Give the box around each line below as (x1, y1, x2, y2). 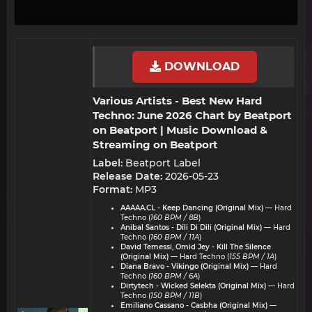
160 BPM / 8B (150, 213, 198, 222)
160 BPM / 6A (150, 272, 198, 281)
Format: (93, 183, 132, 196)
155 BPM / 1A (229, 252, 274, 261)
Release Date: (93, 170, 162, 182)
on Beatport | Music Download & (93, 123, 267, 136)
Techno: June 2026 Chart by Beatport (93, 108, 292, 122)
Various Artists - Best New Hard (93, 93, 262, 107)
